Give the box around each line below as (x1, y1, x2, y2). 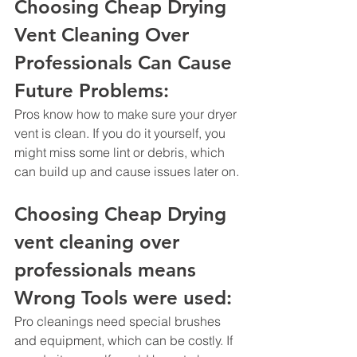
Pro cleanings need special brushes (14, 312, 224, 329)
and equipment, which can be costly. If (14, 331, 236, 348)
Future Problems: (14, 78, 175, 102)
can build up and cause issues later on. (14, 163, 239, 179)
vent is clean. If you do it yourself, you (14, 124, 229, 141)
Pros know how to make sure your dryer (14, 105, 240, 122)
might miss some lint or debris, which (14, 143, 228, 160)
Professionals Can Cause (14, 50, 237, 74)
